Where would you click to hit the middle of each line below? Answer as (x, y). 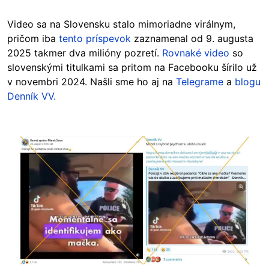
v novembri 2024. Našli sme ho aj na (92, 82)
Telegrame (200, 82)
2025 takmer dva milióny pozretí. (85, 53)
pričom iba (33, 38)
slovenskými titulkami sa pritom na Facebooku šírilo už (132, 67)
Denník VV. (32, 96)
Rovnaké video (196, 53)
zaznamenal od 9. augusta (192, 38)
